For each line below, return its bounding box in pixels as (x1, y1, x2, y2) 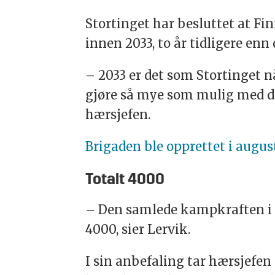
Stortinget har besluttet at (85, 15, 254, 31)
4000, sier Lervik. (85, 222, 191, 238)
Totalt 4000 (85, 172, 165, 188)
